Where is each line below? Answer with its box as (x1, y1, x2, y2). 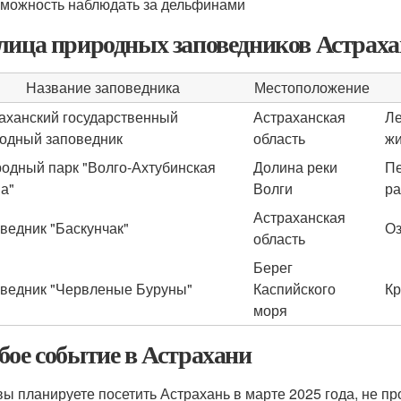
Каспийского (253, 278, 336, 299)
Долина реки (253, 157, 337, 177)
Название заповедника (26, 77, 180, 98)
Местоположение (254, 77, 370, 98)
